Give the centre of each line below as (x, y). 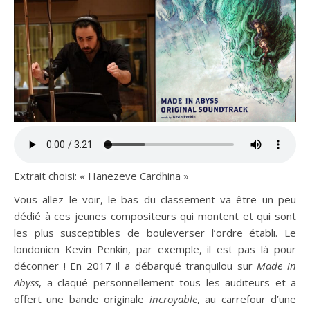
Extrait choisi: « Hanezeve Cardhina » (101, 176)
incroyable (173, 299)
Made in (277, 266)
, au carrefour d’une (247, 299)
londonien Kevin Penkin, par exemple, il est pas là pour (155, 249)
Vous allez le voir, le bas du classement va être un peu (155, 199)
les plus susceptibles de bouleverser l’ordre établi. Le (155, 232)
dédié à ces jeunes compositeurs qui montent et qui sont (155, 216)
